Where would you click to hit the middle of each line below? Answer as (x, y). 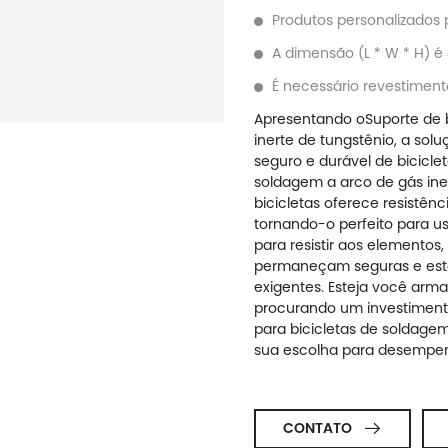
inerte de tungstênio (324, 139)
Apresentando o (310, 118)
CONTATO (318, 428)
